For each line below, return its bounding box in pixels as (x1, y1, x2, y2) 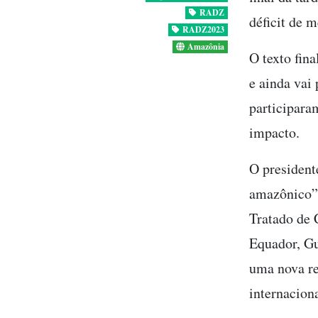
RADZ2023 (182, 23, 225, 35)
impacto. (249, 122, 300, 142)
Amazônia (187, 40, 225, 53)
